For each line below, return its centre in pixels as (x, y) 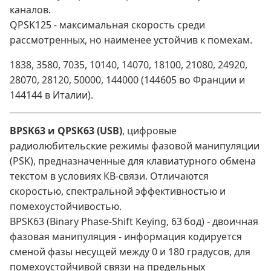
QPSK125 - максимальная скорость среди (107, 25)
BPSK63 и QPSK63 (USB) (66, 131)
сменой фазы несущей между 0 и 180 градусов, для (130, 252)
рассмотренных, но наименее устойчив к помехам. (131, 40)
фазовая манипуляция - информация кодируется (126, 237)
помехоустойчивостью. (66, 207)
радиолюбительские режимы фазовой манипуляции (135, 146)
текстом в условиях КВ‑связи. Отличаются (109, 176)
